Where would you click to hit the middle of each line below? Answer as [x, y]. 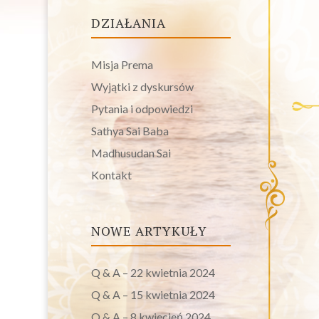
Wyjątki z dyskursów [142, 86]
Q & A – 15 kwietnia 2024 [153, 294]
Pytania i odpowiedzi [142, 108]
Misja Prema [122, 64]
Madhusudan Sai [131, 152]
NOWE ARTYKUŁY [149, 230]
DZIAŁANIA [128, 22]
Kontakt [111, 174]
